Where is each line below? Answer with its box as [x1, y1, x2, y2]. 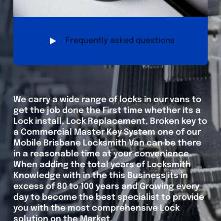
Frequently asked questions [65, 37, 175, 45]
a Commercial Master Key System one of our [13, 128, 201, 137]
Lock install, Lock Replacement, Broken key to [13, 117, 207, 126]
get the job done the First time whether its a [13, 106, 201, 115]
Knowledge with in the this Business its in [13, 171, 188, 180]
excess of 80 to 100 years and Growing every [13, 182, 199, 191]
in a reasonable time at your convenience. [13, 149, 191, 158]
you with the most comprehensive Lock [13, 204, 180, 213]
